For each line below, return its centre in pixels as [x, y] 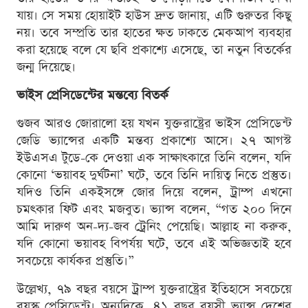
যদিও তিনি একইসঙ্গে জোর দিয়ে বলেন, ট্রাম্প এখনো [154, 192]
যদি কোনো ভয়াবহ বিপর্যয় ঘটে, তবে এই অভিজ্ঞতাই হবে [154, 244]
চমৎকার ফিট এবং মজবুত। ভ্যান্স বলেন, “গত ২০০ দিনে [154, 210]
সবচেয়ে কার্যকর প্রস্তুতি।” [75, 261]
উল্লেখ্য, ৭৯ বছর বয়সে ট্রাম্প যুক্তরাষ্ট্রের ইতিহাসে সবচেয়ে [154, 289]
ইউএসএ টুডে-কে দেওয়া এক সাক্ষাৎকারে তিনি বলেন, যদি [154, 158]
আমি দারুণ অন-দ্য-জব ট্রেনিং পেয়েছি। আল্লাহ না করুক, [154, 227]
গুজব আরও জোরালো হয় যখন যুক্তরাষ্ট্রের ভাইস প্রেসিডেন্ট [154, 124]
